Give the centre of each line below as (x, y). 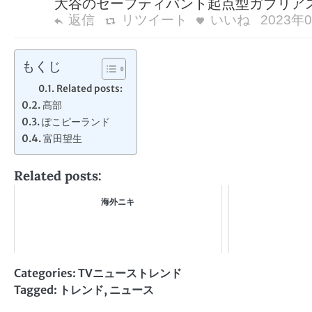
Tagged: (37, 290)
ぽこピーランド (76, 122)
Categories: (46, 273)
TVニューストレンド (130, 273)
